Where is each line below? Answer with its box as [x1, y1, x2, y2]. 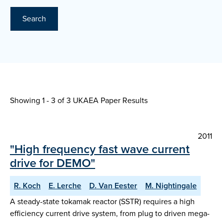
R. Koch [14, 180, 41, 192]
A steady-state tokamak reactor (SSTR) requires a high [10, 196, 195, 208]
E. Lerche [49, 180, 81, 192]
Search [22, 13, 46, 25]
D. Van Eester [89, 180, 137, 192]
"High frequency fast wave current [10, 140, 190, 159]
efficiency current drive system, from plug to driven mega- [10, 208, 210, 220]
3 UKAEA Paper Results [66, 95, 148, 107]
